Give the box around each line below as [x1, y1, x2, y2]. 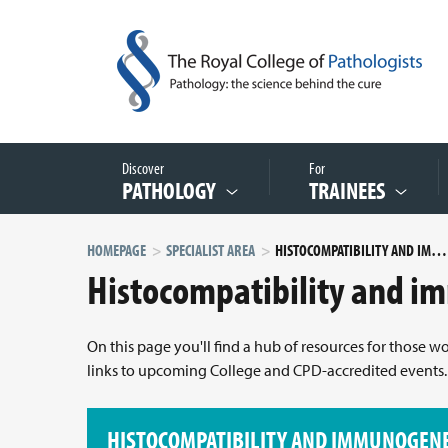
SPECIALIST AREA [166, 240, 255, 260]
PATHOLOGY [122, 175, 216, 205]
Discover [122, 158, 170, 178]
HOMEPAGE [87, 240, 146, 260]
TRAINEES [309, 175, 385, 205]
